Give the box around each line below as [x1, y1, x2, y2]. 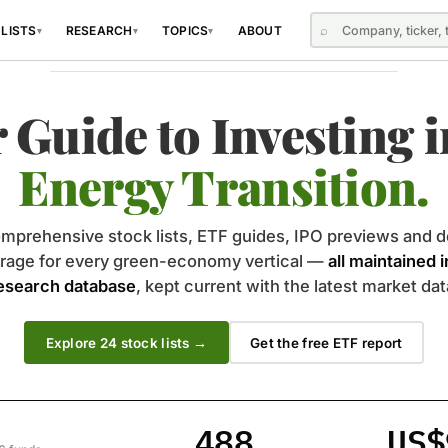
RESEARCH [65, 22, 133, 38]
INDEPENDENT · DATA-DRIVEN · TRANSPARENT [50, 48, 398, 62]
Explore [45, 334, 100, 351]
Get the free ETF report [250, 334, 403, 351]
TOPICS [161, 22, 209, 38]
